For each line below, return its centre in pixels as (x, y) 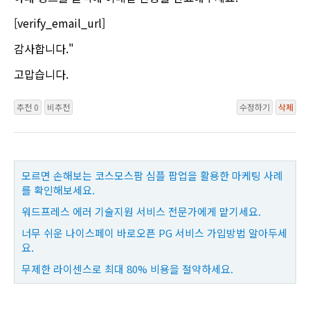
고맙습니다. (41, 74)
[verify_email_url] (60, 22)
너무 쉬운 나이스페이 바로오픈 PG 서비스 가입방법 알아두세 (154, 233)
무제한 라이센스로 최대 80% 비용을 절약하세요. (127, 269)
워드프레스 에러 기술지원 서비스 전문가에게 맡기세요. (141, 212)
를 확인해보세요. (58, 190)
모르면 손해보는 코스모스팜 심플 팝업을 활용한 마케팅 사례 (152, 176)
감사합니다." (44, 48)
